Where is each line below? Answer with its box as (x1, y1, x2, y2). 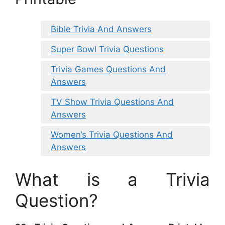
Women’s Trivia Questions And (51, 129, 173, 140)
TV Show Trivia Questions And (51, 96, 174, 107)
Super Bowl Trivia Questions (51, 44, 164, 54)
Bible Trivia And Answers (51, 24, 152, 34)
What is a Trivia (15, 169, 210, 190)
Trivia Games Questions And (51, 64, 166, 74)
